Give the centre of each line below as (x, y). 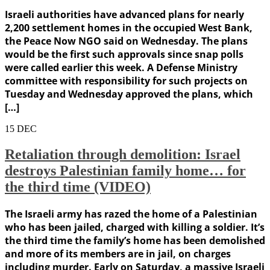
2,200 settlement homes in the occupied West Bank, (129, 28)
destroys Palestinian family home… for (125, 171)
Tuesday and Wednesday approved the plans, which (129, 94)
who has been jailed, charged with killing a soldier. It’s (135, 228)
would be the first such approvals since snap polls (124, 55)
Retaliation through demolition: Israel (123, 155)
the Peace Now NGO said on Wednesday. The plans (126, 41)
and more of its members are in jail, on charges (118, 254)
